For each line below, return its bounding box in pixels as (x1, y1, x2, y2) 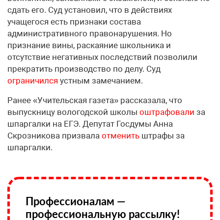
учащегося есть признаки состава (7, 16, 141, 27)
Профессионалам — (26, 194, 126, 208)
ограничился (7, 75, 58, 85)
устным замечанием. (58, 75, 143, 85)
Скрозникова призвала (7, 130, 102, 140)
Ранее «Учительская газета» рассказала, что (7, 95, 182, 105)
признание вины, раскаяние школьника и (7, 40, 171, 50)
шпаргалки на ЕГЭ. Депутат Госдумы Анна (7, 118, 173, 129)
